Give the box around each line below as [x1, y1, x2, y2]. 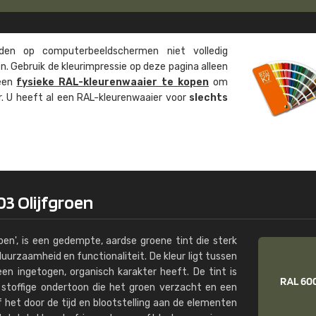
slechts [189, 92, 228, 104]
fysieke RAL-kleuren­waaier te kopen [16, 76, 209, 88]
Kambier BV [176, 3, 235, 15]
